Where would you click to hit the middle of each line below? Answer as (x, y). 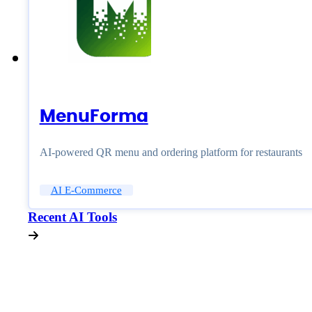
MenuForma (94, 116)
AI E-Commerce (86, 190)
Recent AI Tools (72, 217)
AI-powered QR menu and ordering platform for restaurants (171, 152)
